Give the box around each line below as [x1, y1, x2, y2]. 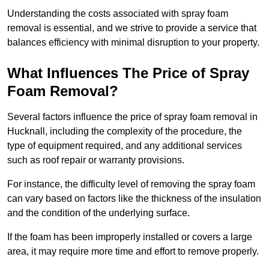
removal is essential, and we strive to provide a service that [7, 23, 256, 34]
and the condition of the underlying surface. [7, 208, 190, 219]
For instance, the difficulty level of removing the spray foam [7, 179, 255, 190]
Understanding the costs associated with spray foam [7, 8, 228, 19]
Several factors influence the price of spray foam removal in [7, 112, 258, 122]
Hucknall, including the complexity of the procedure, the [7, 126, 242, 137]
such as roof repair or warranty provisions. [7, 155, 184, 166]
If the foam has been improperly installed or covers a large [7, 232, 252, 243]
